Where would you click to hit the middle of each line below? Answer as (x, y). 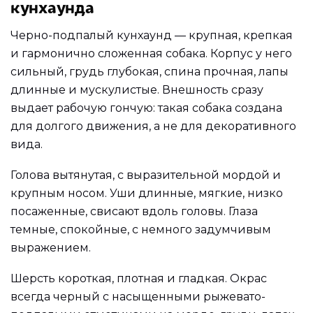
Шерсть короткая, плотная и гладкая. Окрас (139, 278)
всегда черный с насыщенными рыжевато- (138, 296)
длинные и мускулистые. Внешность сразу (137, 90)
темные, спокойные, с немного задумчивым (141, 229)
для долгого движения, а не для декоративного (153, 126)
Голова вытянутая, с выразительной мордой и (146, 175)
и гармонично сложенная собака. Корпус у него (151, 54)
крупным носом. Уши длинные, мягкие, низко (147, 193)
